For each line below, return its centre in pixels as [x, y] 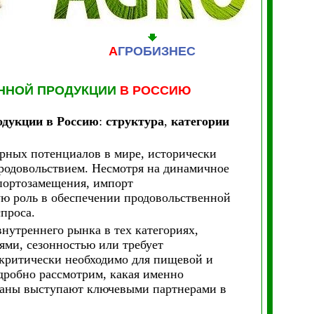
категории [198, 121]
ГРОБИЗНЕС [157, 51]
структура [133, 121]
